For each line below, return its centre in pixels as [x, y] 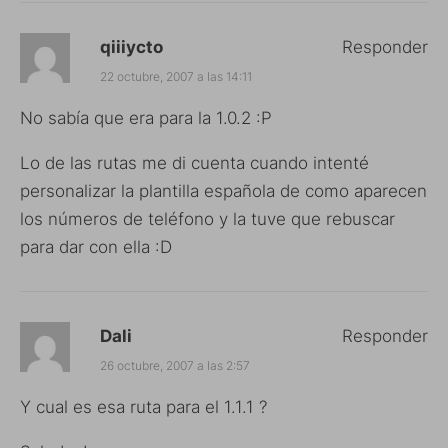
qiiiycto [131, 46]
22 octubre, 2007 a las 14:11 [176, 76]
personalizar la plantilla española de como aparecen [223, 190]
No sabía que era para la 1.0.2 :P [146, 117]
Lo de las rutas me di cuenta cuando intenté [194, 162]
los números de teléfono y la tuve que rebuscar [207, 218]
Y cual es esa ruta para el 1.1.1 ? [143, 406]
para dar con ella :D [96, 246]
